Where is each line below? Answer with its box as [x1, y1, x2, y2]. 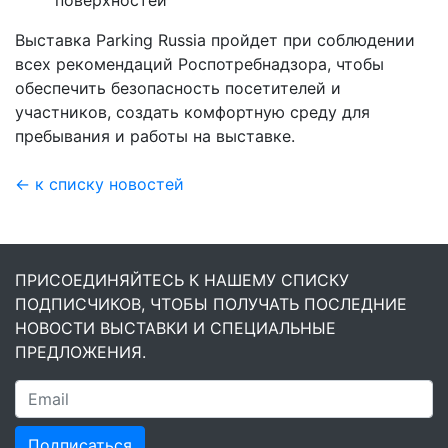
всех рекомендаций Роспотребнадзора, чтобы [15, 53, 384, 74]
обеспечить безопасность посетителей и [15, 77, 341, 98]
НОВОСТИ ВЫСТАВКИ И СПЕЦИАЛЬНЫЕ [15, 317, 336, 338]
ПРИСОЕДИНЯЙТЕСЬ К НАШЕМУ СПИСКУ [15, 269, 349, 290]
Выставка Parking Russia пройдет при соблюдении [15, 29, 415, 50]
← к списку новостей [15, 173, 184, 194]
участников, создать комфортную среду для [15, 101, 370, 122]
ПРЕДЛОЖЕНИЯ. [15, 341, 146, 362]
